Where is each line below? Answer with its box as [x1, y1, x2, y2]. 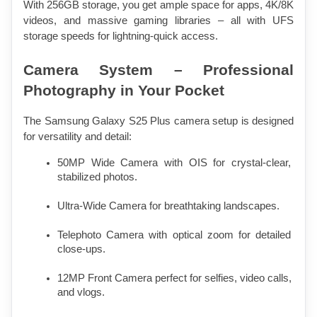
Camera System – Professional [23, 61, 294, 79]
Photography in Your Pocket [23, 81, 224, 99]
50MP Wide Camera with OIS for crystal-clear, [57, 156, 291, 168]
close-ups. [57, 243, 105, 255]
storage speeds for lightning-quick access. [23, 30, 218, 42]
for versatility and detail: [23, 130, 132, 142]
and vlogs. [57, 286, 105, 298]
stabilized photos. [57, 171, 137, 183]
